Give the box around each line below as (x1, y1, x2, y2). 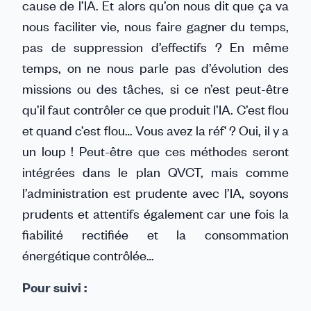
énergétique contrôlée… (22, 246, 157, 264)
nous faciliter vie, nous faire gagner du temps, (22, 17, 289, 35)
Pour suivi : (22, 278, 87, 296)
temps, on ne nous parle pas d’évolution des (22, 59, 289, 76)
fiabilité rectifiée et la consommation (22, 226, 289, 243)
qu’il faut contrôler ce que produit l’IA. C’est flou (22, 101, 289, 118)
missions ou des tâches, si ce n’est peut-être (22, 80, 289, 97)
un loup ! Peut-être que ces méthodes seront (22, 142, 289, 160)
